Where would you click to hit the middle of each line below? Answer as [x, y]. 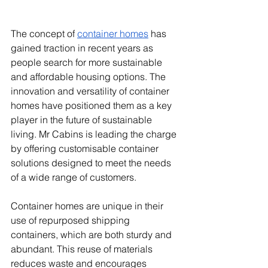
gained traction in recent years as [83, 48]
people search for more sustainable [88, 63]
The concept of [44, 34]
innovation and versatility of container [91, 91]
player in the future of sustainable [83, 120]
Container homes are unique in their [88, 206]
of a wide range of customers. [74, 177]
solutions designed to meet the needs [92, 163]
